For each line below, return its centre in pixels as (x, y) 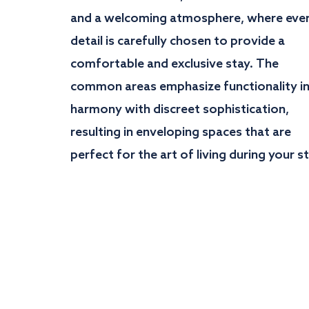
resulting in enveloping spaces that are (181, 132)
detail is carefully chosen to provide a (178, 41)
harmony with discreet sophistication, (180, 110)
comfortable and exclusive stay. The (175, 64)
